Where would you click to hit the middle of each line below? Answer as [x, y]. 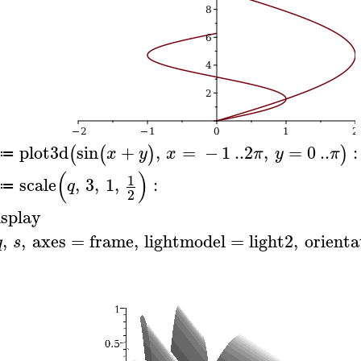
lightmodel [185, 241]
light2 [272, 241]
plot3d [44, 152]
